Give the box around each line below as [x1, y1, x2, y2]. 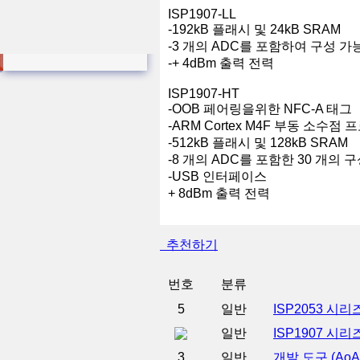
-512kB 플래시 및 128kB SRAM [168, 136, 348, 149]
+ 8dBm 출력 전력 [168, 186, 270, 200]
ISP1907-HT [168, 87, 239, 100]
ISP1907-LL [168, 7, 236, 21]
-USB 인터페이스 [168, 170, 267, 183]
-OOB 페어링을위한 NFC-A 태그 [168, 102, 352, 116]
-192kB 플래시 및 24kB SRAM [168, 22, 341, 36]
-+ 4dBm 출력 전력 [168, 56, 274, 70]
